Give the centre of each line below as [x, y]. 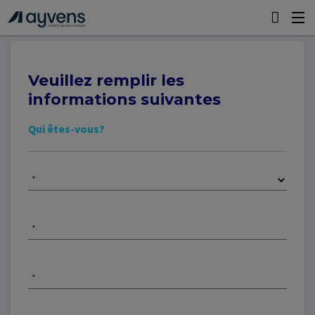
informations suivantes [124, 99]
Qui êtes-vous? [66, 128]
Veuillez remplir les [106, 80]
